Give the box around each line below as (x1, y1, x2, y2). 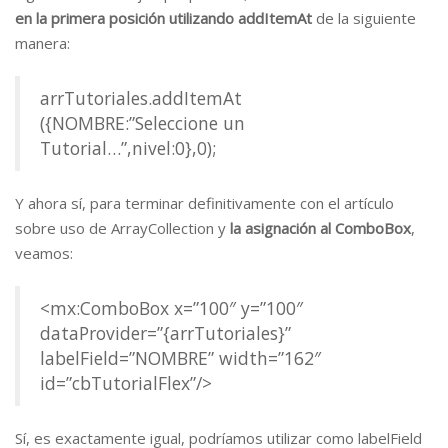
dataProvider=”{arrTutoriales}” (40, 321, 291, 345)
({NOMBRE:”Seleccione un (40, 111, 245, 135)
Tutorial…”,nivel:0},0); (40, 136, 216, 160)
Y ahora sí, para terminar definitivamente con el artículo (15, 193, 394, 213)
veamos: (15, 243, 73, 263)
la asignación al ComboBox (230, 218, 411, 238)
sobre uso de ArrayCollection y (15, 218, 230, 238)
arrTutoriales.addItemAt (40, 86, 242, 110)
